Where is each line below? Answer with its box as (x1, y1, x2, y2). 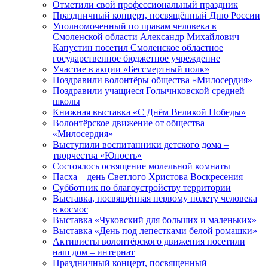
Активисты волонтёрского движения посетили (53, 236, 245, 247)
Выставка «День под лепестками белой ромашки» (53, 226, 257, 236)
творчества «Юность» (53, 150, 142, 161)
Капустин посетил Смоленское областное (53, 42, 223, 53)
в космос (53, 204, 88, 215)
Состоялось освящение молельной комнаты (53, 161, 230, 172)
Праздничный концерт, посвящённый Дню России (53, 10, 260, 21)
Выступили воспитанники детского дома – (53, 139, 229, 150)
